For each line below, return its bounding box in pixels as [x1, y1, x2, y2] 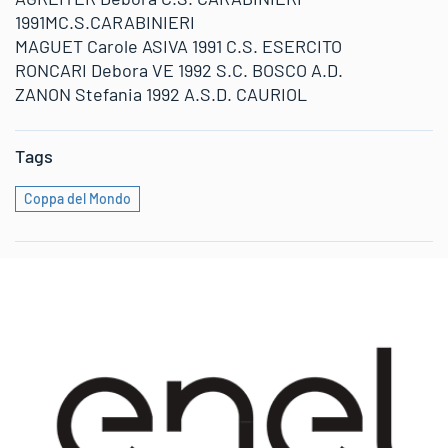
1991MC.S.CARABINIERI [15, 11, 195, 33]
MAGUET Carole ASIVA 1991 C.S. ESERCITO [15, 35, 342, 57]
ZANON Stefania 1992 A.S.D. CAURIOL [15, 83, 307, 105]
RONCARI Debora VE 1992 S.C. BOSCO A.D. [15, 59, 343, 81]
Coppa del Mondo [24, 190, 131, 207]
